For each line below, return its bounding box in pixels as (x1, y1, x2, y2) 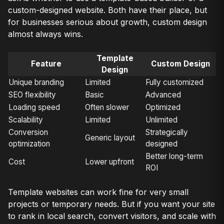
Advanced (145, 90, 181, 100)
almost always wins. (8, 29, 83, 39)
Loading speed (8, 102, 60, 112)
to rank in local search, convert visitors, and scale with (8, 211, 216, 221)
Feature (31, 59, 61, 69)
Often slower (85, 102, 129, 112)
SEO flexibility (8, 90, 56, 100)
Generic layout (85, 133, 135, 143)
